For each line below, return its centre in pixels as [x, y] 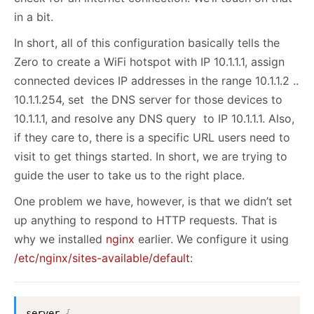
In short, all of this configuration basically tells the [147, 43]
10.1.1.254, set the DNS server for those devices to [148, 100]
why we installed [60, 239]
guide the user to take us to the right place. [129, 176]
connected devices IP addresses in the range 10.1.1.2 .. [156, 81]
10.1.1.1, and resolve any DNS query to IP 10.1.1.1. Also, [154, 119]
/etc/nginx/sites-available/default [102, 258]
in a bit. [34, 17]
